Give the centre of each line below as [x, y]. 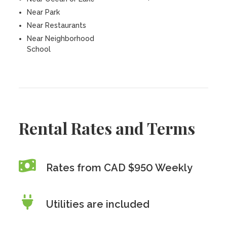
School [39, 49]
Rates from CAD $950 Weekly [120, 168]
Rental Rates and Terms [107, 128]
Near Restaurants [57, 25]
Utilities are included [98, 204]
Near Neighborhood [61, 39]
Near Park [44, 12]
